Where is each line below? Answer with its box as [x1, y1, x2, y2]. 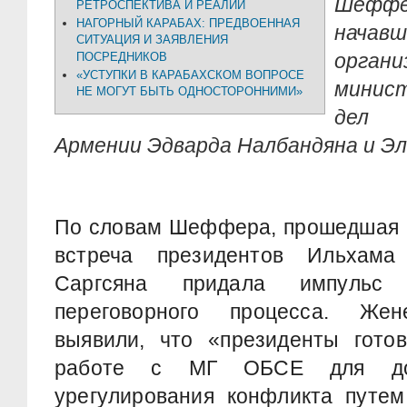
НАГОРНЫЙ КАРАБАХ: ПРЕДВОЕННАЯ [76, 16, 300, 30]
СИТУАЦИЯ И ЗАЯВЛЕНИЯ [76, 33, 228, 47]
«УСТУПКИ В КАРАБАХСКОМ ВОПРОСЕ [76, 68, 304, 82]
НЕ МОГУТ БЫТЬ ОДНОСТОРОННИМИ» [76, 84, 303, 99]
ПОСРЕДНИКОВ [76, 50, 167, 65]
